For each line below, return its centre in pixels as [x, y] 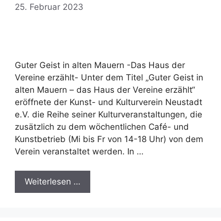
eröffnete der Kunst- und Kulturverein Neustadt [109, 102]
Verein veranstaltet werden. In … [79, 152]
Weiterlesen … [53, 181]
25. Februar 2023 [49, 7]
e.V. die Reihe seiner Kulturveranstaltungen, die [109, 115]
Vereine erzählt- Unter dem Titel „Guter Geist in [109, 78]
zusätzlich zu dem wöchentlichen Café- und [102, 127]
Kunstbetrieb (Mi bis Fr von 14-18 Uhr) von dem [109, 139]
